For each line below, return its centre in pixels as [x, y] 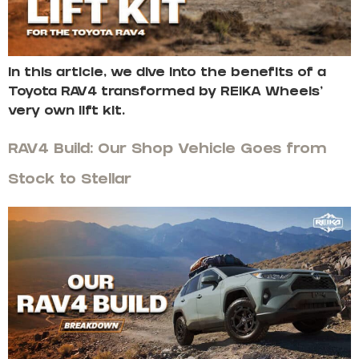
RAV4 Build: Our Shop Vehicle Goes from [167, 151]
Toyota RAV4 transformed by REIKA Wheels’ [165, 93]
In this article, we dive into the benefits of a [167, 74]
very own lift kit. [67, 112]
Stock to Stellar [70, 181]
